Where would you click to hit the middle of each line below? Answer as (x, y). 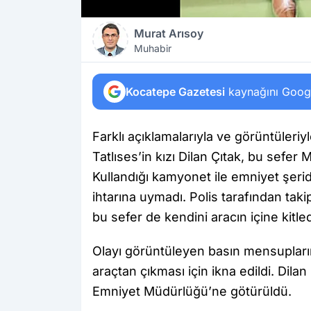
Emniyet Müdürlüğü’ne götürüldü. (192, 291)
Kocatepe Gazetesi (175, 92)
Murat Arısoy (169, 33)
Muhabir (153, 48)
